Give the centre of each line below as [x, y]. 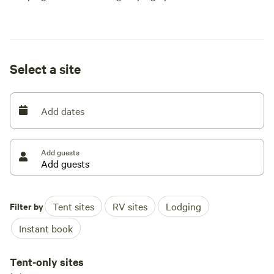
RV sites [130, 206]
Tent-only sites [47, 262]
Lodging [183, 206]
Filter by [27, 206]
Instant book [46, 228]
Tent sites [73, 206]
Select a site [45, 68]
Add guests [60, 152]
